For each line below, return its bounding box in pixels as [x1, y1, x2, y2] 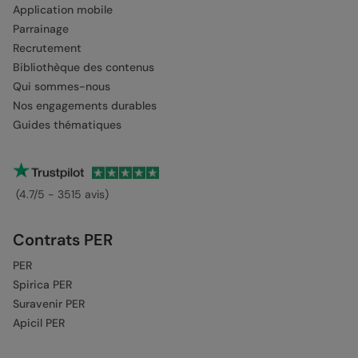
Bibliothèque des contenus [13, 60, 154, 75]
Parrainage [13, 22, 69, 37]
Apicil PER [13, 316, 65, 331]
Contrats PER [13, 229, 113, 251]
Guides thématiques [13, 117, 121, 133]
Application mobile [13, 2, 113, 18]
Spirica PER [13, 277, 72, 292]
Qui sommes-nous [13, 79, 110, 94]
